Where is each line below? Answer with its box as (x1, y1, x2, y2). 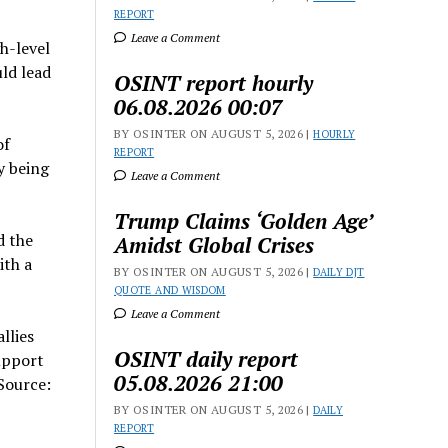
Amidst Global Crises (114, 231, 315, 259)
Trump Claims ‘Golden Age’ (114, 207, 373, 235)
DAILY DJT (313, 265, 365, 279)
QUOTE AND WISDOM (114, 283, 226, 297)
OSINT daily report (114, 345, 299, 373)
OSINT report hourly (114, 69, 314, 97)
